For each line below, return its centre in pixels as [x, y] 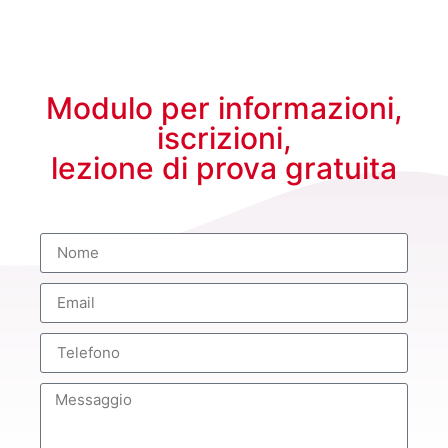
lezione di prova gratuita [224, 167]
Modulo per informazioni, [224, 107]
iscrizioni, [224, 137]
